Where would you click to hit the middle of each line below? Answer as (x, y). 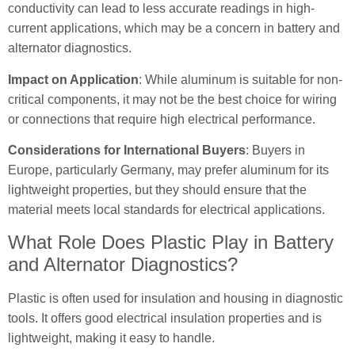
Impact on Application (73, 79)
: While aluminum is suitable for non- (240, 79)
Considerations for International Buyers (127, 151)
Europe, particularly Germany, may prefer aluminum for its (168, 170)
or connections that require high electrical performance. (162, 119)
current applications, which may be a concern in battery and (174, 29)
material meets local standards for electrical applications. (166, 210)
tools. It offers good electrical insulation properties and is (165, 318)
